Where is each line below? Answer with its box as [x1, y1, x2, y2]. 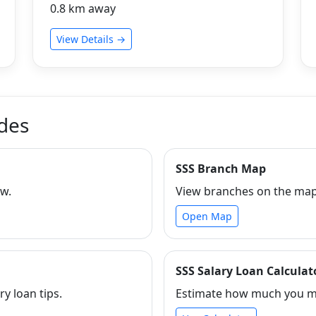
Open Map [182, 209, 232, 223]
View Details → [56, 32, 126, 46]
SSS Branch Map [176, 160, 266, 176]
